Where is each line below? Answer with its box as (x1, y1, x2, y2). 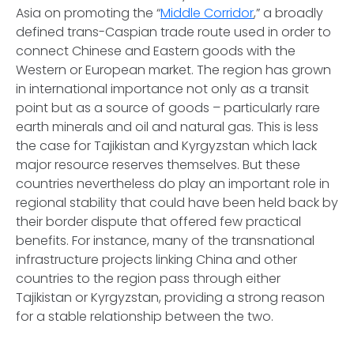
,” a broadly (254, 4, 323, 22)
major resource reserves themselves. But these (16, 156, 300, 174)
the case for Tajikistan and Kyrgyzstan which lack (16, 137, 317, 155)
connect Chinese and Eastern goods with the (16, 42, 296, 60)
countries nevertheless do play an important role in (16, 175, 330, 193)
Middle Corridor (160, 4, 254, 22)
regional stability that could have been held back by (16, 194, 338, 212)
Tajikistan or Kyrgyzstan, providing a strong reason (16, 288, 325, 307)
